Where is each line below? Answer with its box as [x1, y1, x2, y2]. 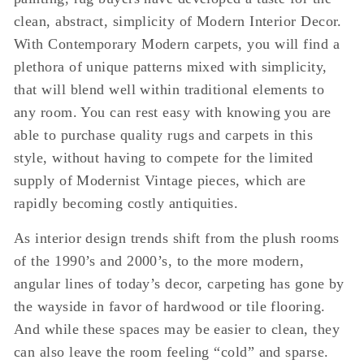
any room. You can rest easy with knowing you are [14, 104, 331, 120]
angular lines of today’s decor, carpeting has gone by [14, 275, 344, 292]
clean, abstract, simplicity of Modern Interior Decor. [14, 13, 342, 29]
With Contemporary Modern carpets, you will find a [14, 36, 340, 52]
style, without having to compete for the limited [14, 149, 314, 166]
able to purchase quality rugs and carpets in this [14, 127, 314, 143]
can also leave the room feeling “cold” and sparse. [14, 344, 329, 360]
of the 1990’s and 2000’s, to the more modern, [14, 253, 305, 269]
